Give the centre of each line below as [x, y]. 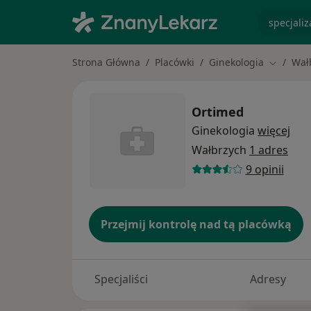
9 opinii [264, 169]
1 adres [269, 150]
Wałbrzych [220, 150]
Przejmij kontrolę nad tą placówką [196, 225]
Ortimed [218, 111]
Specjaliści [121, 279]
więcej [274, 130]
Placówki [175, 62]
